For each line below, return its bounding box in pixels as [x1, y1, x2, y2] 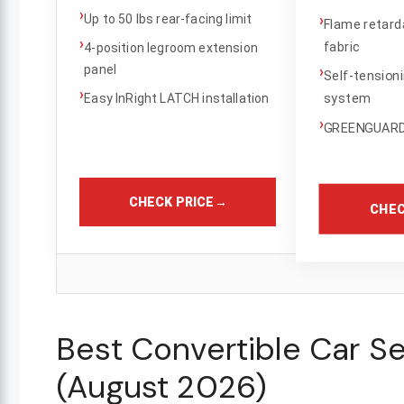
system [324, 90, 372, 106]
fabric [324, 38, 361, 54]
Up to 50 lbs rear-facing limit [84, 11, 252, 26]
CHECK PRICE [128, 194, 215, 209]
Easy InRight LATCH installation [84, 90, 270, 106]
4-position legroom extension [84, 40, 258, 55]
